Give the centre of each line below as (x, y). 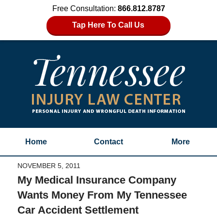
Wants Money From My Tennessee (102, 195)
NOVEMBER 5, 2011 (49, 165)
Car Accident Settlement (78, 210)
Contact (108, 142)
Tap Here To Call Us (108, 25)
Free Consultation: (85, 8)
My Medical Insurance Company (97, 180)
